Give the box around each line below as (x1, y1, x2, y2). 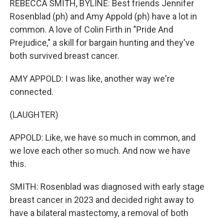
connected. (10, 87, 54, 97)
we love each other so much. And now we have (10, 145, 190, 156)
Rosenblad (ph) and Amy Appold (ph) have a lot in (10, 11, 197, 21)
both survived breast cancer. (10, 51, 119, 61)
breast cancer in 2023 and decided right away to (10, 195, 194, 205)
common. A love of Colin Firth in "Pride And (10, 24, 173, 35)
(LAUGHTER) (10, 109, 58, 120)
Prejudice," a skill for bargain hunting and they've (10, 37, 195, 48)
